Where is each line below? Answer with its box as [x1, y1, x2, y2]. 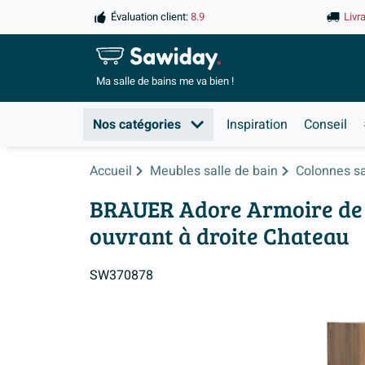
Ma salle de [96, 73, 152, 90]
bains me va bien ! [152, 73, 234, 90]
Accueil [90, 161, 132, 181]
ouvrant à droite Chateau [90, 220, 350, 251]
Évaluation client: [111, 9, 188, 25]
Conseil [304, 114, 347, 134]
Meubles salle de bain [150, 161, 278, 181]
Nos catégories [93, 114, 181, 134]
